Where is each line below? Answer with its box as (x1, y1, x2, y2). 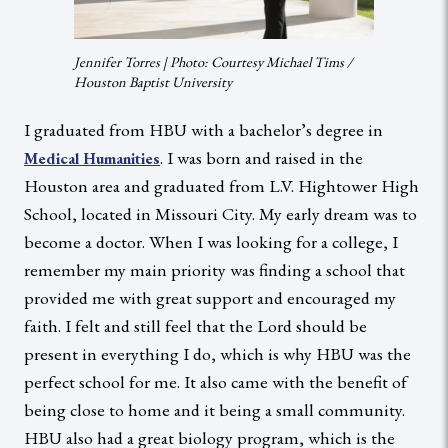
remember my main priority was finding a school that (24, 257, 405, 281)
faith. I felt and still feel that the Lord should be (24, 313, 367, 337)
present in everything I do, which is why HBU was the (24, 341, 411, 365)
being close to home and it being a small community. (24, 397, 405, 421)
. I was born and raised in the (160, 145, 363, 169)
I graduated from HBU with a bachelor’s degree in (24, 117, 383, 141)
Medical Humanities (24, 147, 160, 169)
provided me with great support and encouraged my (24, 285, 396, 309)
